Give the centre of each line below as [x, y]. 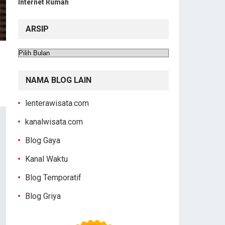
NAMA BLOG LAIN [59, 80]
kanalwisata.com [54, 122]
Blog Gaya [43, 141]
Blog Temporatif [53, 178]
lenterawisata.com [57, 103]
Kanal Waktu [46, 159]
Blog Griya [43, 196]
